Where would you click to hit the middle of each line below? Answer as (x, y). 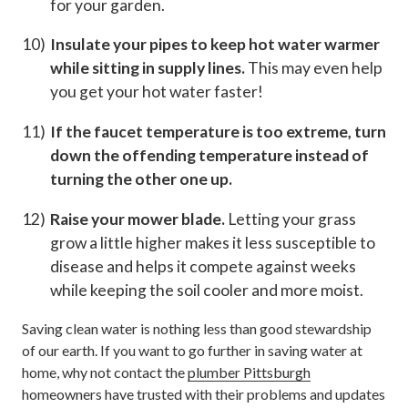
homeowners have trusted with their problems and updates (204, 394)
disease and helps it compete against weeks (203, 266)
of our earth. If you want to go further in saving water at (192, 351)
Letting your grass (290, 219)
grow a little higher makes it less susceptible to (212, 242)
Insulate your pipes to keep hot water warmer (214, 45)
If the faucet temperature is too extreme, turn (218, 131)
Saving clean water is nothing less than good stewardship (197, 329)
